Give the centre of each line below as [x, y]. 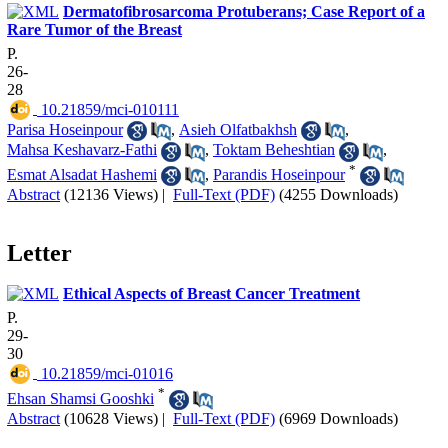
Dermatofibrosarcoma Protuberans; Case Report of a [244, 11]
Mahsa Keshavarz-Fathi [82, 150]
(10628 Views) [111, 418]
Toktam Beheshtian [274, 150]
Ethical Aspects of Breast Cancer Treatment [211, 294]
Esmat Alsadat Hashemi [82, 174]
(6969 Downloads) [338, 418]
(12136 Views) [111, 195]
